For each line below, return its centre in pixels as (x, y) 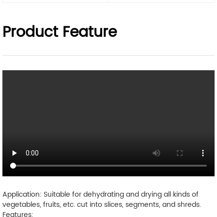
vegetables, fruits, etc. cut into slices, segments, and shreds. (102, 204)
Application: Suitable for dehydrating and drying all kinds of (101, 194)
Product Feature (60, 32)
